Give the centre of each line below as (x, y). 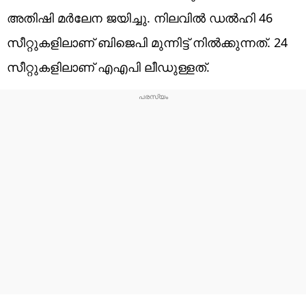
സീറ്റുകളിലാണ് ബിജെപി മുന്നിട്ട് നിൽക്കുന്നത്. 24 (147, 42)
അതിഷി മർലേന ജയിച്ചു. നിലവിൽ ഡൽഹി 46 (140, 17)
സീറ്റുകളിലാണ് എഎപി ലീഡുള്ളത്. (108, 67)
